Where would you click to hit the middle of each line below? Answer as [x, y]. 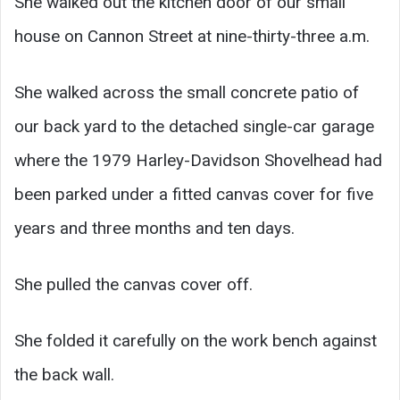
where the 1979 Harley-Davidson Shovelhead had [198, 160]
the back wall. [64, 374]
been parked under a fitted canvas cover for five [194, 194]
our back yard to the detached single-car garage [194, 126]
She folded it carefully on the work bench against [196, 340]
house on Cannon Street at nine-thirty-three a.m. [192, 36]
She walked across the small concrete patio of [187, 92]
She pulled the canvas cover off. [133, 284]
